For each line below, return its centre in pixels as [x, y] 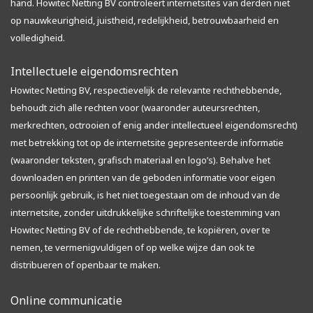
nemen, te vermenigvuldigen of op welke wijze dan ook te [133, 247]
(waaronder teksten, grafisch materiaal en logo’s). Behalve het [140, 160]
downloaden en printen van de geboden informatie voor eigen [143, 177]
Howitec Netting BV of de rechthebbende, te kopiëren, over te [140, 230]
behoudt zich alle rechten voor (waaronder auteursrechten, [135, 108]
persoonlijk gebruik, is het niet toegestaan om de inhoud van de [145, 195]
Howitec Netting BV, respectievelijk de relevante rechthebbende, [146, 90]
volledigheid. [38, 38]
